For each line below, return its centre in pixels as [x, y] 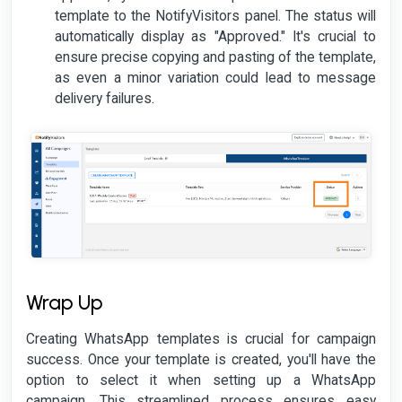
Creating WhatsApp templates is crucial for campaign [201, 340]
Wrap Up [65, 303]
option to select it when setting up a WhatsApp [201, 381]
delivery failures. [105, 99]
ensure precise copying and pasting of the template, [215, 58]
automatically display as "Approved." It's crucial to [215, 37]
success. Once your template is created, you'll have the [201, 360]
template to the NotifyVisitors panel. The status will [215, 17]
